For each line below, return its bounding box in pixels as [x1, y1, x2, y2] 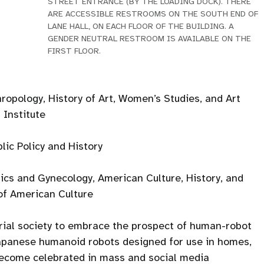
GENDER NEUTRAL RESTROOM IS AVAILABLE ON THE [48, 34, 252, 44]
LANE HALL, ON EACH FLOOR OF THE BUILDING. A [48, 21, 235, 31]
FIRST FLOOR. [48, 46, 101, 56]
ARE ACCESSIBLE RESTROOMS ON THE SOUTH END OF [48, 9, 259, 19]
